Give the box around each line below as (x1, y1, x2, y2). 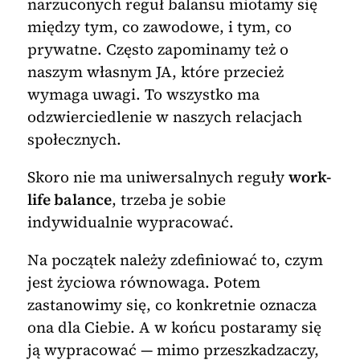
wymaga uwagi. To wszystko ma (27, 84, 260, 105)
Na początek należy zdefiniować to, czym (27, 249, 323, 271)
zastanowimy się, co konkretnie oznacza (27, 294, 317, 316)
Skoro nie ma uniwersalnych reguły (27, 166, 288, 188)
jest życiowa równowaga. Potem (27, 272, 260, 293)
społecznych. (27, 129, 121, 150)
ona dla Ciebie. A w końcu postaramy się (27, 317, 321, 338)
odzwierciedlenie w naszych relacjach (27, 106, 302, 128)
